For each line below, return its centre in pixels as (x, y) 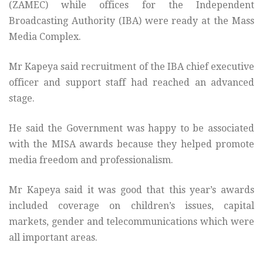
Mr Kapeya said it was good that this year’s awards (131, 190)
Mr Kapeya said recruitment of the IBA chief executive (131, 67)
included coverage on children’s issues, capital (131, 206)
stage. (22, 99)
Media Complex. (45, 37)
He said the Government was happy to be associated (131, 129)
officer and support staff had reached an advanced (131, 83)
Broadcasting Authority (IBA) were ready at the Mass (131, 21)
